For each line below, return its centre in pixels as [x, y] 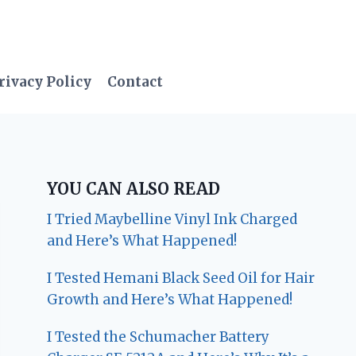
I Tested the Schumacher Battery [159, 337]
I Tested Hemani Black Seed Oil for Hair [181, 279]
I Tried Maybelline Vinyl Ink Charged [172, 220]
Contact [135, 81]
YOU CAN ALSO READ [134, 189]
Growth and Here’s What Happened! [170, 300]
